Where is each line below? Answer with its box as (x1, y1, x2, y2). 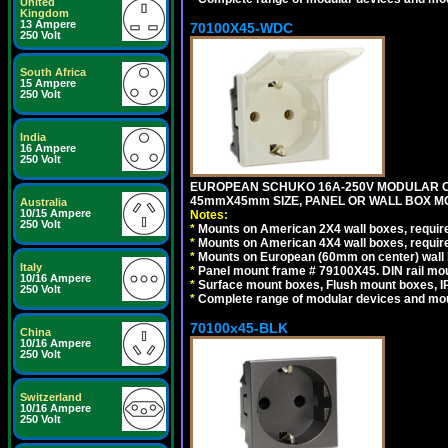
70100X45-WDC (190, 19, 293, 36)
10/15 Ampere (20, 207, 91, 219)
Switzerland (20, 391, 82, 403)
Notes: (190, 207, 228, 222)
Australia (20, 196, 67, 208)
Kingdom (20, 7, 69, 19)
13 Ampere (20, 18, 76, 30)
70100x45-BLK (190, 319, 288, 336)
